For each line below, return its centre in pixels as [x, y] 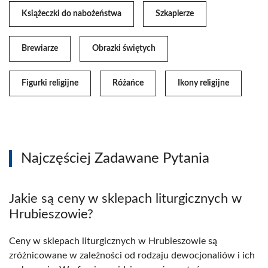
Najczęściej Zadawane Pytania [115, 159]
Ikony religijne [203, 83]
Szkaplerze [175, 14]
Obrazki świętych [124, 49]
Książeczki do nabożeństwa [71, 14]
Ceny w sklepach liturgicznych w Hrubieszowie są [113, 241]
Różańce [128, 83]
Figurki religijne [50, 83]
